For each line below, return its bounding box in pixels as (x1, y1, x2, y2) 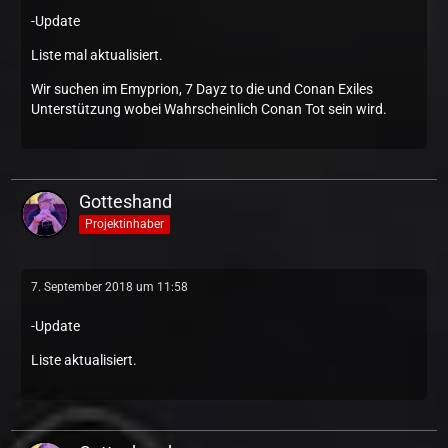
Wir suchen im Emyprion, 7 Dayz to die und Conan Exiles (31, 81, 373, 97)
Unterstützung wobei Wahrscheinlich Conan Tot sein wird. (31, 101, 387, 117)
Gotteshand (79, 191, 172, 212)
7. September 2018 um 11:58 (31, 280, 188, 294)
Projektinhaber (85, 216, 164, 231)
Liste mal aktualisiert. (31, 47, 163, 63)
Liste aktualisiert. (31, 352, 137, 368)
